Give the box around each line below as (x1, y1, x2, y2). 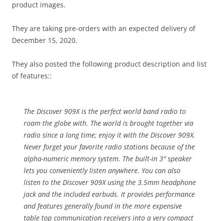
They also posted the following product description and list (12, 59, 207, 69)
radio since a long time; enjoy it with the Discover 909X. (24, 130, 195, 140)
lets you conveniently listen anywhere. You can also (24, 166, 181, 176)
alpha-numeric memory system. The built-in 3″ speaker (24, 154, 192, 164)
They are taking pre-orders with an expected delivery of (12, 24, 195, 34)
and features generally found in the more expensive (24, 201, 182, 211)
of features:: (12, 71, 52, 81)
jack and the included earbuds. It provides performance (24, 189, 195, 199)
